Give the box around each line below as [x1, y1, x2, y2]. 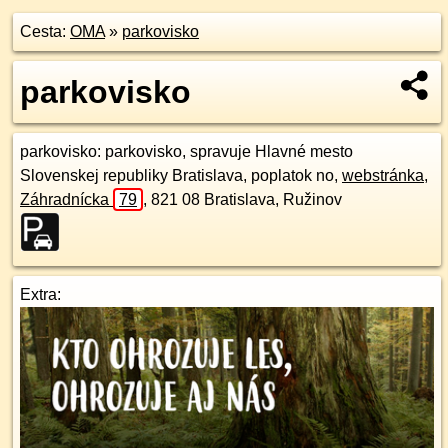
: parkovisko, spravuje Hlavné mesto [97, 143, 353, 160]
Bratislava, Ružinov [204, 191, 342, 208]
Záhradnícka [20, 191, 113, 208]
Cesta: [20, 23, 70, 40]
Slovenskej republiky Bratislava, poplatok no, [20, 167, 342, 184]
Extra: [20, 286, 61, 303]
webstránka [342, 167, 424, 184]
